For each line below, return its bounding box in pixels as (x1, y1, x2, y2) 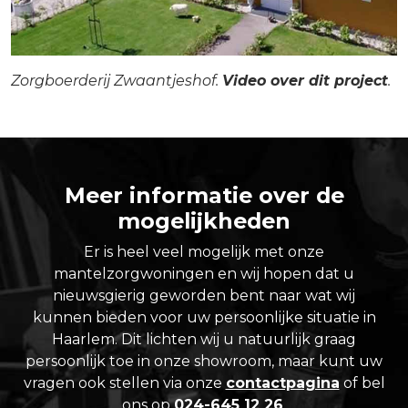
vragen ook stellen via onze (23, 373, 226, 392)
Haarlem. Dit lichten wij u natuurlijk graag (52, 330, 356, 348)
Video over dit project (222, 71, 388, 89)
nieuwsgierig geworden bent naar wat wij (53, 286, 355, 304)
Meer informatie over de (64, 181, 344, 209)
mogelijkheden (117, 207, 291, 234)
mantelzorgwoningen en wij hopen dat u (54, 264, 354, 282)
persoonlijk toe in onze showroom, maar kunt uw (25, 352, 382, 370)
